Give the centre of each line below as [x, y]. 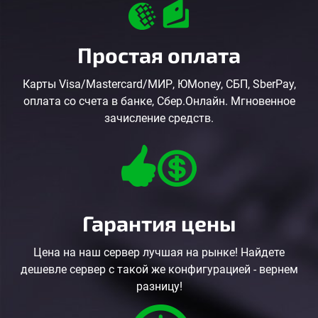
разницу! [159, 286]
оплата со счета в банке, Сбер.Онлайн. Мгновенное [159, 101]
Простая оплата [159, 54]
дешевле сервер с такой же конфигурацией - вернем [159, 269]
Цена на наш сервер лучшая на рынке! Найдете [159, 252]
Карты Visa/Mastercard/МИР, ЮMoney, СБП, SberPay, [159, 84]
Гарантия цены [159, 223]
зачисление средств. [159, 118]
